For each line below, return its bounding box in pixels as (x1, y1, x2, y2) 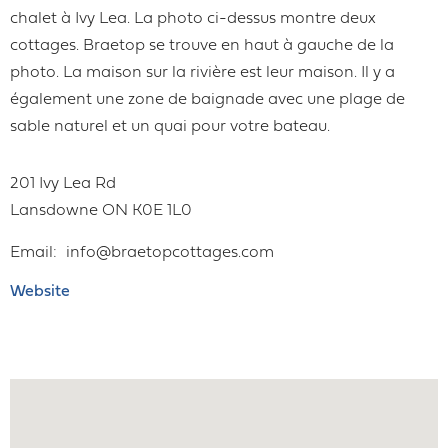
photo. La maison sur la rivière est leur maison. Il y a (10, 64, 395, 81)
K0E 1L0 (132, 202, 192, 219)
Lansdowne (10, 202, 98, 219)
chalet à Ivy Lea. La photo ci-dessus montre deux (10, 10, 376, 27)
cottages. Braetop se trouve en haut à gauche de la (10, 37, 394, 54)
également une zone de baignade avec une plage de (10, 91, 405, 108)
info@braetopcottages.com (66, 244, 274, 261)
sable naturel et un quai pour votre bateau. (10, 118, 330, 135)
